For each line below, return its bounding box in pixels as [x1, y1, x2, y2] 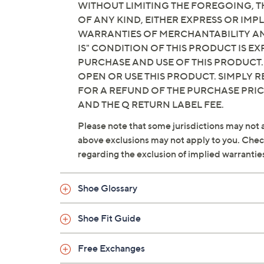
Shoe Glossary [78, 182, 137, 194]
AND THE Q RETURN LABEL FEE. [78, 98, 224, 111]
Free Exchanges [78, 242, 145, 255]
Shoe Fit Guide [78, 212, 141, 225]
